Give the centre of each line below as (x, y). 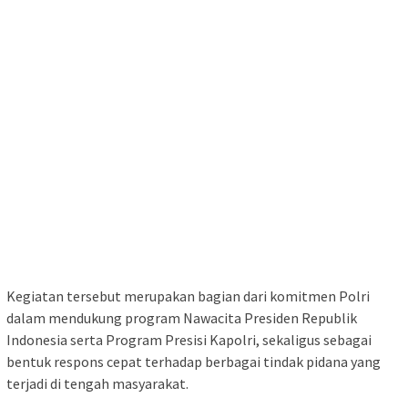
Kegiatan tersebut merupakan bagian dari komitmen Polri (188, 296)
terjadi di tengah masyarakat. (97, 384)
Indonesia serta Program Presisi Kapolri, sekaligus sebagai (189, 340)
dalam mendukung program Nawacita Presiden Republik (182, 318)
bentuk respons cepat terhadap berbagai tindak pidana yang (194, 362)
